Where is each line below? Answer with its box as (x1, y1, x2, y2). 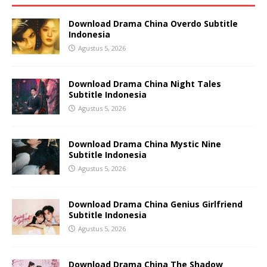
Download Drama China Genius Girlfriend (69, 198, 243, 210)
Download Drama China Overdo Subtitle (69, 17, 238, 29)
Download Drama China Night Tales (69, 77, 221, 89)
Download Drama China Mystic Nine (69, 138, 221, 150)
